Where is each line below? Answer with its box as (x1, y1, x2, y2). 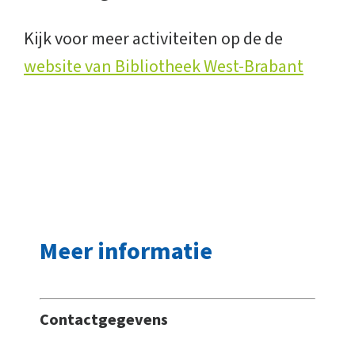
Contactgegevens (40, 309, 168, 331)
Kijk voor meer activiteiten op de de (24, 26, 283, 52)
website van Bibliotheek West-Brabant (24, 54, 303, 79)
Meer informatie (40, 235, 212, 269)
